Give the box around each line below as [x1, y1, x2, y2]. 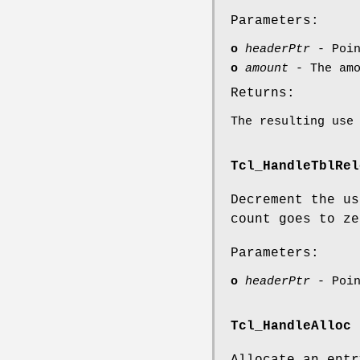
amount [245, 61, 288, 76]
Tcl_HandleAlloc [231, 319, 351, 334]
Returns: [231, 85, 295, 100]
